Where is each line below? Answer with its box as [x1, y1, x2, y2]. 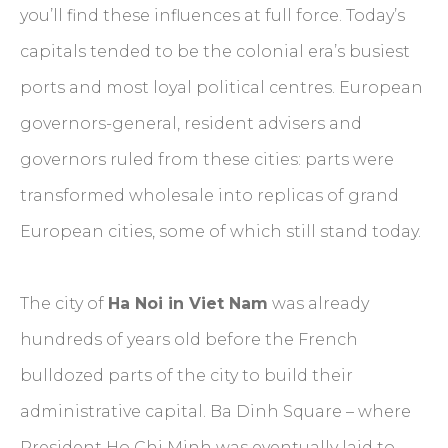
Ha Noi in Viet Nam [108, 294, 268, 314]
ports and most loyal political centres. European [20, 78, 423, 98]
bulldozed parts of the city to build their [20, 366, 353, 386]
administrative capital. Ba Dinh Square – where [20, 402, 411, 422]
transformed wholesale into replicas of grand [20, 186, 399, 206]
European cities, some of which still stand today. [20, 222, 421, 242]
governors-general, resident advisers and [20, 114, 362, 134]
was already [268, 294, 369, 314]
